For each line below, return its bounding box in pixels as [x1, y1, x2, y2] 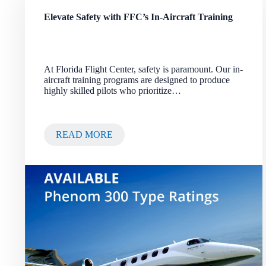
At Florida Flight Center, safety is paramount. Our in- [44, 64, 243, 74]
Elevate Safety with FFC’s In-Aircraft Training [44, 12, 233, 22]
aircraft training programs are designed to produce [44, 75, 230, 85]
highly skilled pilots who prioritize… [44, 85, 181, 96]
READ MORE [56, 129, 113, 140]
